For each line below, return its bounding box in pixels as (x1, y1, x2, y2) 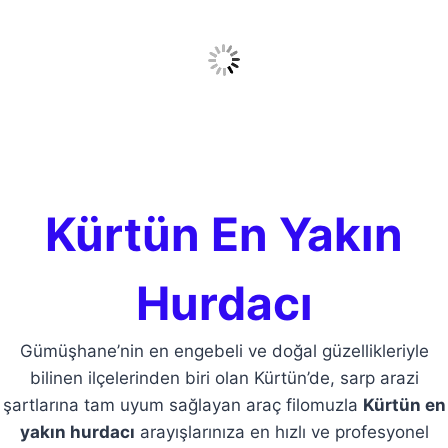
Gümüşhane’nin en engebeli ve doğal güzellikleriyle (19, 341, 429, 362)
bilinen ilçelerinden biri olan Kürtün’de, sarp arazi (29, 368, 419, 389)
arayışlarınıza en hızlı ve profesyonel (134, 422, 429, 443)
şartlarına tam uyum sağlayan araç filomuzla (2, 395, 363, 416)
